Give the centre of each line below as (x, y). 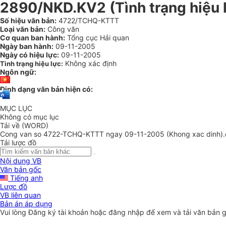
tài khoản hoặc (83, 212)
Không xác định (91, 63)
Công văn (62, 29)
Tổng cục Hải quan (97, 38)
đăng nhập (127, 212)
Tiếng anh (25, 178)
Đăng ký (43, 212)
